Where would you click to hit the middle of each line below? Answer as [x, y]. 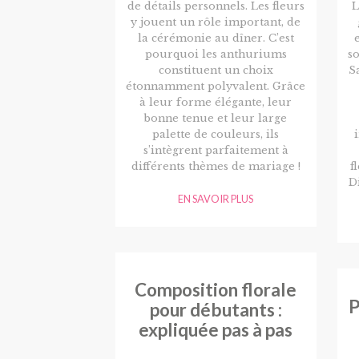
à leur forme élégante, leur [216, 102]
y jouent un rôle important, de [216, 22]
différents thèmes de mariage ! [216, 166]
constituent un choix [216, 70]
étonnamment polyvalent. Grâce [216, 86]
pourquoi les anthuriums [216, 54]
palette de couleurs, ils [216, 134]
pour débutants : [216, 310]
